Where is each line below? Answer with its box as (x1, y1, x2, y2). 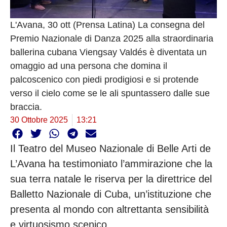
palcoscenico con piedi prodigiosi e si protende (10, 74, 199, 85)
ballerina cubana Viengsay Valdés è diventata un (10, 47, 207, 57)
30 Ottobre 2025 (10, 115, 68, 124)
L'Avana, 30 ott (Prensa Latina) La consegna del (10, 19, 205, 30)
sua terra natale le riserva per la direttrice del (10, 173, 212, 185)
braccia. (10, 101, 42, 112)
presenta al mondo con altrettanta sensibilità (10, 204, 209, 215)
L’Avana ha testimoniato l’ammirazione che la (10, 158, 212, 170)
